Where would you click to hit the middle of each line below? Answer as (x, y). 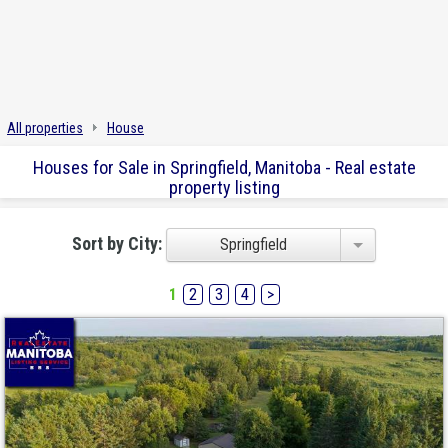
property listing (224, 188)
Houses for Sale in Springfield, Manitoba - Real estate (224, 168)
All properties (45, 128)
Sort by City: (118, 243)
